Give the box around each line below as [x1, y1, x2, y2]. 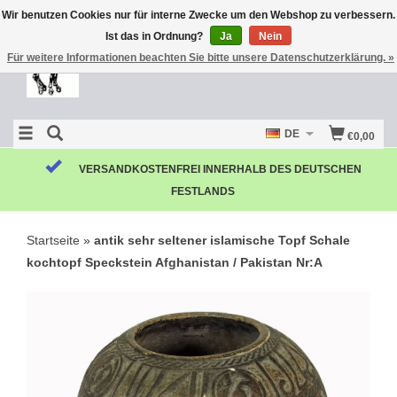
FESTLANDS [171, 185, 235, 198]
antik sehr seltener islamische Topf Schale [94, 233, 350, 247]
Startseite [27, 233, 80, 247]
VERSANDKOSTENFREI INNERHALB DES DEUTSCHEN [78, 163, 362, 175]
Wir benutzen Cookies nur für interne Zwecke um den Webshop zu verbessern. [2, 9, 395, 21]
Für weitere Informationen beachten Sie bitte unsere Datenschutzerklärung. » [7, 51, 394, 64]
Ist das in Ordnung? [105, 30, 206, 43]
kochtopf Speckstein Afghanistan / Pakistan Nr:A [27, 255, 323, 269]
